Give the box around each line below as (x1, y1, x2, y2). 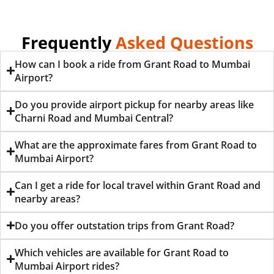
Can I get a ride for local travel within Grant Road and (15, 178, 261, 192)
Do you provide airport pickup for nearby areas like (15, 97, 254, 111)
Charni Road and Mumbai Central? (15, 111, 174, 125)
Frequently (21, 31, 116, 54)
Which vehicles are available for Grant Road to (15, 245, 229, 259)
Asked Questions (115, 31, 253, 54)
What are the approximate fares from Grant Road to (15, 138, 257, 152)
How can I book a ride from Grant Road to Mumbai (15, 57, 251, 71)
